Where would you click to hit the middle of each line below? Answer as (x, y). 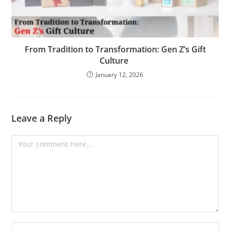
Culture (115, 60)
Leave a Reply (42, 118)
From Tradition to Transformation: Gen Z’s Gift (115, 49)
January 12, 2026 (119, 74)
